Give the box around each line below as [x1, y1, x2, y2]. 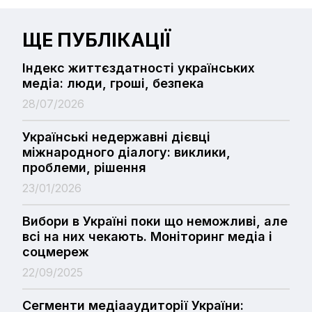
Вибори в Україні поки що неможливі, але [22, 213, 288, 228]
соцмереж [22, 244, 89, 259]
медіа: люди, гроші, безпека [22, 75, 204, 91]
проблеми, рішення [22, 159, 146, 175]
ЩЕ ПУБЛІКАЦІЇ [22, 28, 171, 52]
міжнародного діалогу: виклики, [22, 144, 231, 159]
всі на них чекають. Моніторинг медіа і [22, 228, 272, 244]
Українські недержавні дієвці [22, 129, 210, 144]
